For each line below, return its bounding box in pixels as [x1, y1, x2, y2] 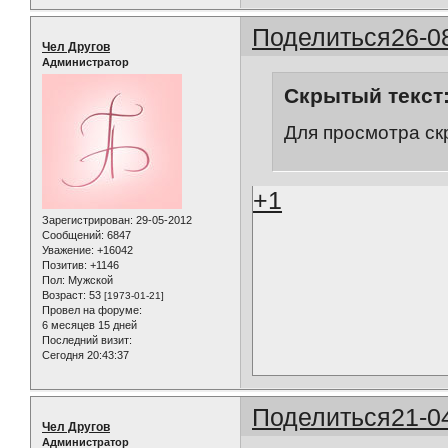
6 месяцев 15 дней [42, 319, 137, 332]
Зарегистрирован [42, 214, 130, 227]
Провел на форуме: [42, 304, 142, 317]
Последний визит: [42, 334, 132, 347]
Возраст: [42, 289, 86, 302]
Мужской [65, 274, 113, 287]
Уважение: [42, 244, 94, 257]
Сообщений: [42, 229, 104, 242]
